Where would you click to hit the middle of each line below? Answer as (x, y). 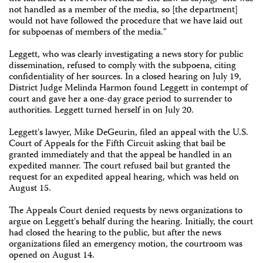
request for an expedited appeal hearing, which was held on (124, 178)
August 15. (30, 189)
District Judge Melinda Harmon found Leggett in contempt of (128, 89)
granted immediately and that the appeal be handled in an (120, 156)
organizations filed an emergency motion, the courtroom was (126, 245)
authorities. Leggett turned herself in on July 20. (101, 111)
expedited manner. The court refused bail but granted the (119, 167)
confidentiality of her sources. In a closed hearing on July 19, (125, 77)
